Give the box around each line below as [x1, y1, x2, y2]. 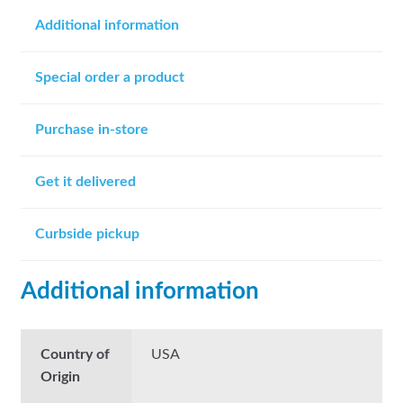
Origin [40, 370, 81, 385]
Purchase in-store [34, 121, 148, 137]
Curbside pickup [34, 226, 139, 241]
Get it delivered [34, 174, 136, 189]
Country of [40, 347, 111, 363]
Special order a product [34, 69, 184, 85]
